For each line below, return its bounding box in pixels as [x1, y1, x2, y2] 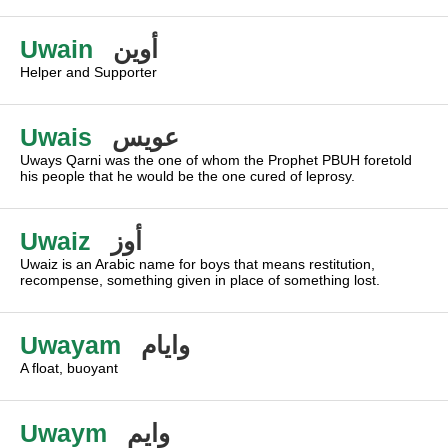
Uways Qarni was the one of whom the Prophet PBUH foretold [20, 152, 412, 168]
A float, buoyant [20, 360, 118, 376]
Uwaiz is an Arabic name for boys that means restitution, [20, 256, 375, 272]
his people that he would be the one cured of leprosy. [20, 168, 355, 184]
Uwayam [20, 331, 121, 359]
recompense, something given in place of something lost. [20, 272, 380, 288]
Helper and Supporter [20, 64, 157, 80]
